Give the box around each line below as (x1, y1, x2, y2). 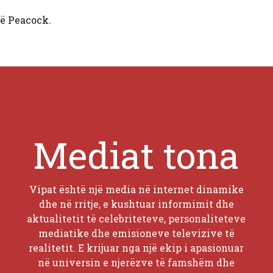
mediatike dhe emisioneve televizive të (38, 226, 235, 239)
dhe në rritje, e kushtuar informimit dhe (38, 197, 234, 210)
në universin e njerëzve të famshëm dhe (38, 255, 235, 269)
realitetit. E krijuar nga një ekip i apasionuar (29, 241, 244, 254)
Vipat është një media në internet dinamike (29, 182, 244, 196)
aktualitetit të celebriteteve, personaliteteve (27, 211, 246, 225)
